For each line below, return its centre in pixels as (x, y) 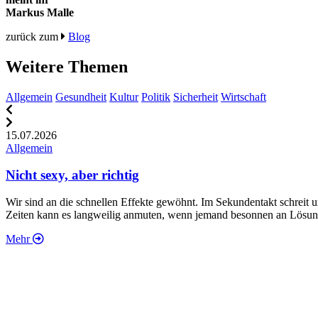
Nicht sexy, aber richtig (72, 175)
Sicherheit (196, 97)
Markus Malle (40, 12)
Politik (156, 97)
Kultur (124, 97)
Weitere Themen (67, 66)
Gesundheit (81, 97)
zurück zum (33, 36)
